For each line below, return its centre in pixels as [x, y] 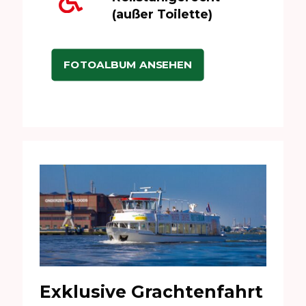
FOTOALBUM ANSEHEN [128, 65]
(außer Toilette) [162, 14]
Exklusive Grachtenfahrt [151, 291]
